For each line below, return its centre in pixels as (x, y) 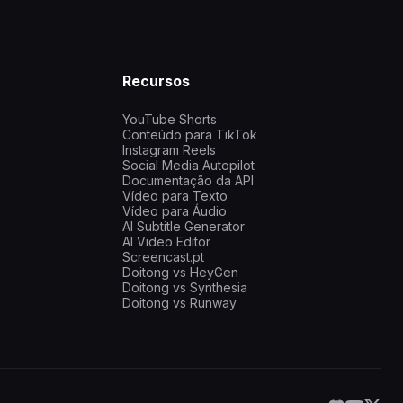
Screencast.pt (163, 257)
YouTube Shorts (170, 120)
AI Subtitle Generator (184, 227)
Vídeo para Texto (175, 196)
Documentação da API (188, 181)
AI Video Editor (166, 242)
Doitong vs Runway (179, 303)
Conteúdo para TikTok (190, 135)
